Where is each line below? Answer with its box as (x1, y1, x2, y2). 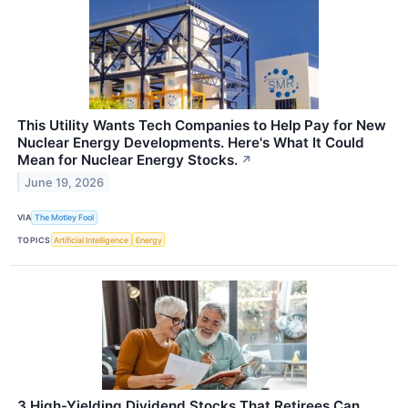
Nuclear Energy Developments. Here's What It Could (17, 133, 364, 151)
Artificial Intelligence (54, 234, 129, 245)
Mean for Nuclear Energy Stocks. (17, 150, 238, 168)
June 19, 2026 (25, 175, 105, 189)
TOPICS (17, 234, 51, 245)
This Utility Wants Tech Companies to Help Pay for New (17, 116, 386, 134)
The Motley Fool (35, 212, 95, 223)
